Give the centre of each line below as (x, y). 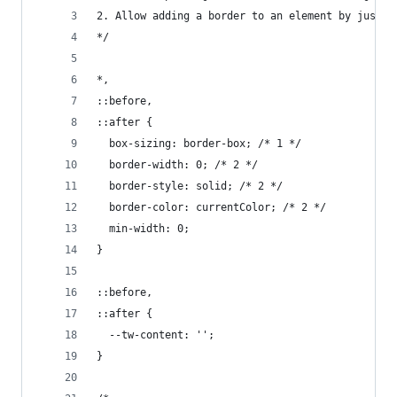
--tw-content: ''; (156, 335)
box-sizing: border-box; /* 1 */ (199, 144)
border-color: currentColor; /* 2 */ (211, 207)
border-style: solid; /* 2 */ (190, 186)
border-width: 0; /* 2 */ (177, 165)
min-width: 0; (143, 229)
